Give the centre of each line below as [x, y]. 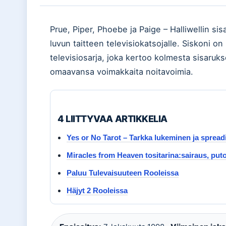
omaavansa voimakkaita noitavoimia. [122, 72]
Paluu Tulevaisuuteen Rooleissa [123, 173]
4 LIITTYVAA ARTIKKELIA [112, 119]
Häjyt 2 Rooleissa [97, 190]
